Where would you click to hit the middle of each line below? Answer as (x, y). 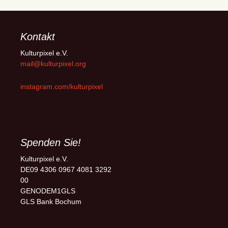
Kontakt (38, 37)
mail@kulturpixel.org (53, 64)
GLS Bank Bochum (51, 202)
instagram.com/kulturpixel (62, 87)
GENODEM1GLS (48, 191)
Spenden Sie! (51, 142)
